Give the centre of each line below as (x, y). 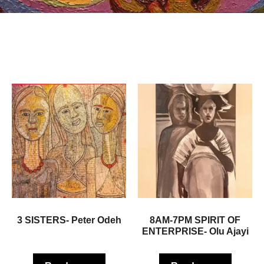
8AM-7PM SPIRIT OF (195, 220)
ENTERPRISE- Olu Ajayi (195, 231)
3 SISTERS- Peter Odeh (69, 220)
